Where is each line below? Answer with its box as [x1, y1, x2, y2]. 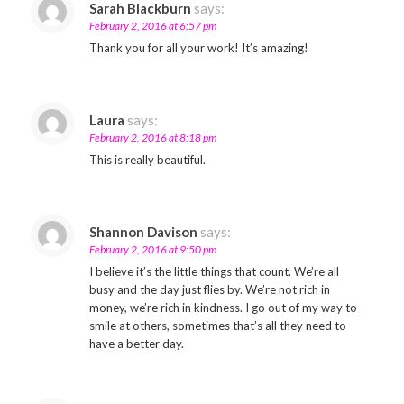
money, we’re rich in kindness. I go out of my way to [88, 300, 357, 315]
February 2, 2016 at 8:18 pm [88, 131, 216, 144]
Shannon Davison [88, 224, 197, 240]
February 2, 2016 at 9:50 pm [88, 243, 216, 256]
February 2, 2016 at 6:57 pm [88, 19, 216, 32]
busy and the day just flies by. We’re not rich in [88, 282, 330, 297]
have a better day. [88, 336, 184, 351]
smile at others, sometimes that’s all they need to [88, 318, 346, 333]
